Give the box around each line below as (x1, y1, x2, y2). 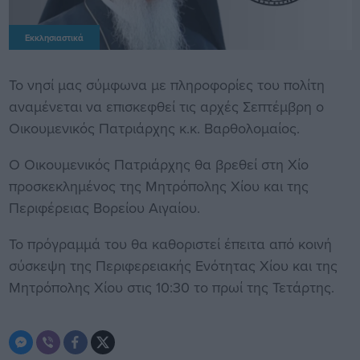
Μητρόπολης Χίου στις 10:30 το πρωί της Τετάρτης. (8, 277, 334, 298)
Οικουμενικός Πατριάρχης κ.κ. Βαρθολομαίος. (8, 118, 300, 139)
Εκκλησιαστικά (24, 31, 84, 45)
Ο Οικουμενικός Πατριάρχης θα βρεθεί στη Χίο (8, 154, 309, 175)
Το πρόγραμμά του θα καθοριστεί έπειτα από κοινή (8, 234, 332, 255)
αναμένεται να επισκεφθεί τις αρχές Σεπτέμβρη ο (8, 96, 324, 117)
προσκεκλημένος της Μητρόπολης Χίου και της (8, 176, 309, 197)
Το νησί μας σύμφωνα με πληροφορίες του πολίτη (8, 75, 325, 96)
